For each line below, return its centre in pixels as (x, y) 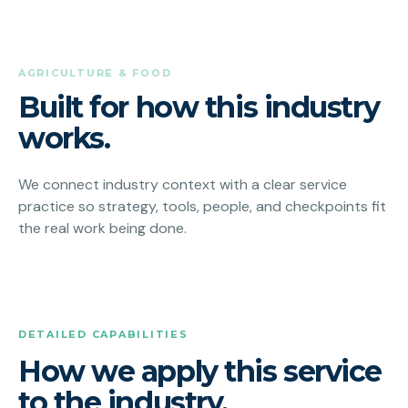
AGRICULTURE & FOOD (95, 73)
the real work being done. (102, 229)
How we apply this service (200, 372)
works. (64, 138)
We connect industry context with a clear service (183, 185)
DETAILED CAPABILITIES (103, 335)
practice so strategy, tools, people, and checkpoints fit (202, 207)
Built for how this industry (199, 107)
